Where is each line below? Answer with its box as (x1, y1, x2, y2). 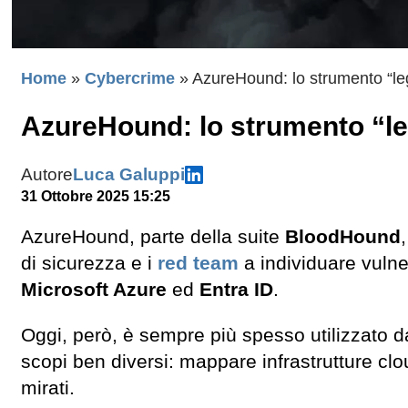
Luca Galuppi (73, 164, 185, 184)
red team (158, 251, 239, 274)
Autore (21, 164, 73, 184)
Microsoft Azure (21, 278, 167, 301)
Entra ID (199, 278, 273, 301)
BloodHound (285, 225, 401, 248)
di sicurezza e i (21, 251, 158, 274)
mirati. (21, 377, 75, 400)
